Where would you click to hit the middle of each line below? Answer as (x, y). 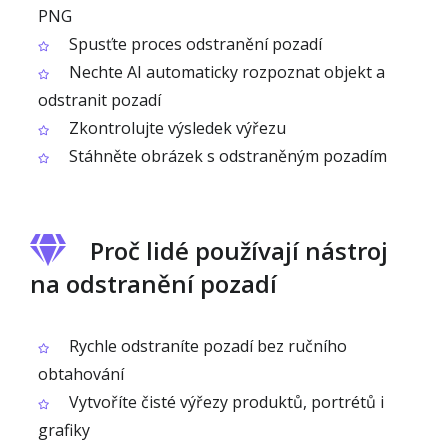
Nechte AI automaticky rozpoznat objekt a (225, 72)
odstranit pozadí (99, 100)
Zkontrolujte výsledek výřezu (175, 128)
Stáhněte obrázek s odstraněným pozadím (226, 156)
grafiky (64, 430)
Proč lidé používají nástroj (239, 250)
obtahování (81, 374)
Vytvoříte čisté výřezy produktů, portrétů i (224, 402)
